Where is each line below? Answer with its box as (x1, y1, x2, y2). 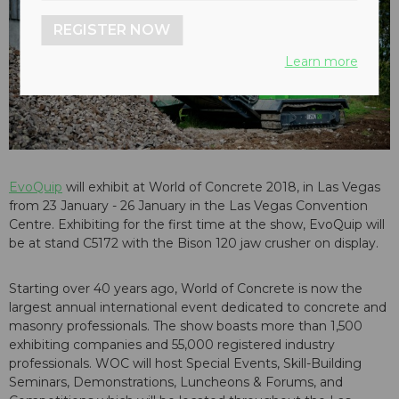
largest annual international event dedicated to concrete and (9, 299, 387, 316)
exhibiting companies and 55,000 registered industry (9, 337, 335, 354)
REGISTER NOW (53, 21, 171, 38)
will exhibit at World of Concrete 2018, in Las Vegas (62, 179, 380, 196)
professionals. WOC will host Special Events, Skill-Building (9, 355, 362, 372)
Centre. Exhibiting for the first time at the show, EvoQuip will (9, 216, 385, 233)
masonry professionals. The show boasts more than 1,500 (9, 318, 362, 335)
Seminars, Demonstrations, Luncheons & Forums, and (9, 374, 343, 391)
